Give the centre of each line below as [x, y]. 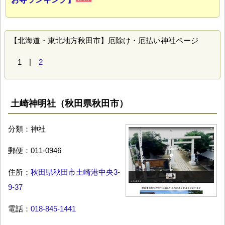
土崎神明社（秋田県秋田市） [69, 104]
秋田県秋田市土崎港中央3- [75, 172]
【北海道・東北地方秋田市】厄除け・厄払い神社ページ [104, 41]
